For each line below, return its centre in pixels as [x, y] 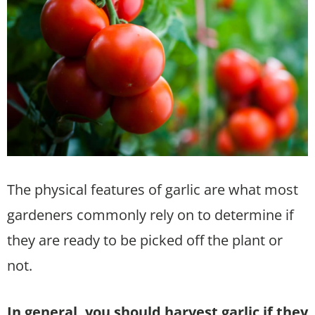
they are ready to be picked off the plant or [145, 240]
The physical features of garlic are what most [153, 190]
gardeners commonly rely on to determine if [150, 215]
